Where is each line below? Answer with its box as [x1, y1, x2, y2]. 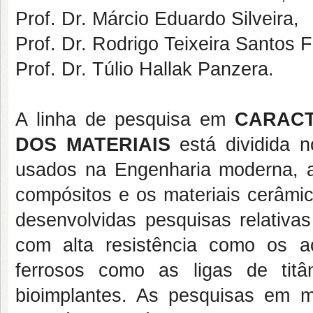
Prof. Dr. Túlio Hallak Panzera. [15, 59, 274, 80]
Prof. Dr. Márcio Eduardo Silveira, [15, 8, 299, 29]
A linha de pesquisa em [15, 109, 235, 130]
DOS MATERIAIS [15, 134, 170, 155]
